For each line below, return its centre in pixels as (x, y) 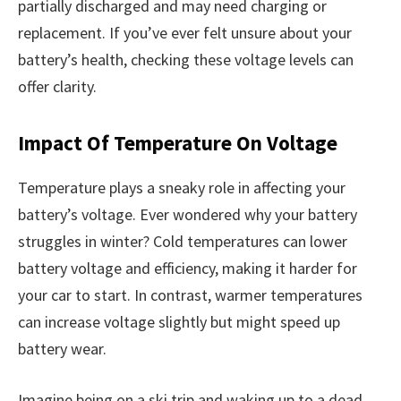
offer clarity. (57, 87)
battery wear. (62, 348)
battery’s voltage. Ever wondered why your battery (188, 214)
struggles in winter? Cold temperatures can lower (183, 241)
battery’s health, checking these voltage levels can (186, 60)
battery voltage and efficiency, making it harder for (188, 268)
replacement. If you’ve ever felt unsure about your (185, 33)
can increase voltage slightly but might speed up (179, 321)
